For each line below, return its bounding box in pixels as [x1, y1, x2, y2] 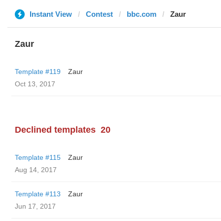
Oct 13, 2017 [15, 80, 55, 88]
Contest [86, 10, 113, 18]
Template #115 [15, 153, 61, 161]
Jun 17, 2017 [15, 202, 56, 210]
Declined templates [15, 125, 96, 135]
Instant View [30, 10, 72, 18]
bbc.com [127, 10, 156, 18]
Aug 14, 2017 [15, 166, 57, 174]
